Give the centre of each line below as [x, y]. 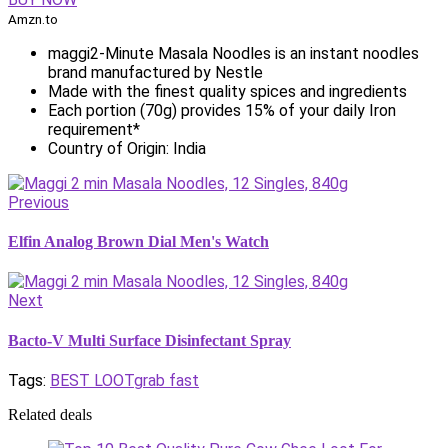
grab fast [166, 380]
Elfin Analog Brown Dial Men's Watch [138, 242]
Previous [38, 202]
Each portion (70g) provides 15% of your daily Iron [222, 110]
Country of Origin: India [127, 148]
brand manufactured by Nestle [155, 72]
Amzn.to [33, 19]
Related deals [50, 414]
